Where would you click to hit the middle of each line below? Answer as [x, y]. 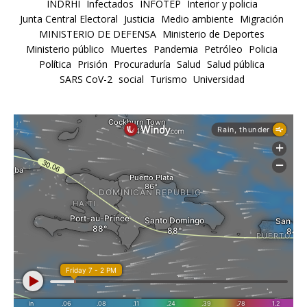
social [131, 79]
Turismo [168, 79]
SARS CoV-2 [86, 79]
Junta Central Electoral [69, 19]
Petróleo [223, 49]
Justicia [139, 19]
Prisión [93, 64]
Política [55, 64]
